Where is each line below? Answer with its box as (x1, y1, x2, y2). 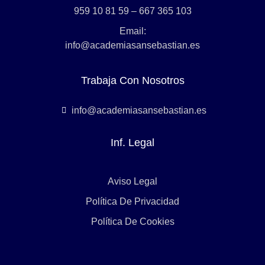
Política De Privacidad (86, 196, 179, 207)
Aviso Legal (108, 176, 157, 187)
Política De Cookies (91, 216, 174, 227)
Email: (119, 26, 146, 37)
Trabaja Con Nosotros (80, 75, 185, 87)
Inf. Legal (111, 137, 154, 149)
